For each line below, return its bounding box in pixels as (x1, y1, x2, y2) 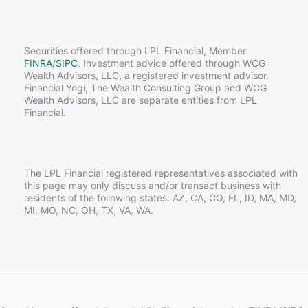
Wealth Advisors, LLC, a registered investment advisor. (24, 69, 269, 81)
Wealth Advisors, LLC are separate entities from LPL (24, 93, 257, 106)
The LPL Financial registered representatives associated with (24, 166, 298, 179)
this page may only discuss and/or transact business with (24, 179, 281, 191)
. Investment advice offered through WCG (78, 56, 265, 69)
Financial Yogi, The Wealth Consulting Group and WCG (24, 81, 267, 93)
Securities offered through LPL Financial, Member (24, 44, 246, 56)
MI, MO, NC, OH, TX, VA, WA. (24, 203, 153, 216)
